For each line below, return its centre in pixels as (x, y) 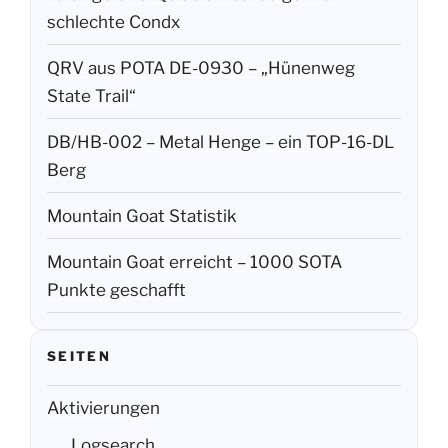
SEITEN (79, 356)
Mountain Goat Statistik (142, 215)
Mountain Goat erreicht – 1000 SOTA (194, 261)
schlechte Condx (113, 21)
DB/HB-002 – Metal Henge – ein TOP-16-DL (220, 141)
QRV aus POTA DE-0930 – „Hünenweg (201, 67)
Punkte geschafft (116, 289)
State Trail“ (91, 95)
